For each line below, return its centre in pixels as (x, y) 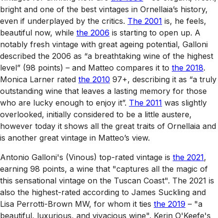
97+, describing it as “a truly (163, 79)
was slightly (184, 102)
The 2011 (145, 102)
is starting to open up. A (155, 32)
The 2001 (145, 21)
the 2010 (94, 79)
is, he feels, (184, 21)
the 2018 (188, 67)
